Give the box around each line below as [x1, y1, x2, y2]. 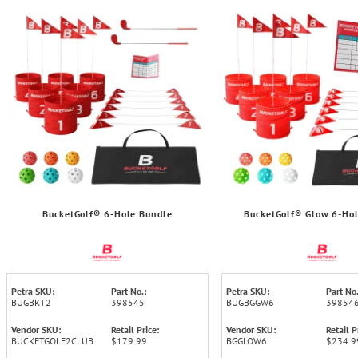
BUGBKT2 [11, 296, 51, 308]
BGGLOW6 [225, 334, 267, 347]
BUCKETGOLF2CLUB [11, 334, 93, 347]
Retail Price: [111, 323, 160, 336]
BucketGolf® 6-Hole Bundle [42, 207, 173, 220]
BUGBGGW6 [225, 296, 274, 308]
